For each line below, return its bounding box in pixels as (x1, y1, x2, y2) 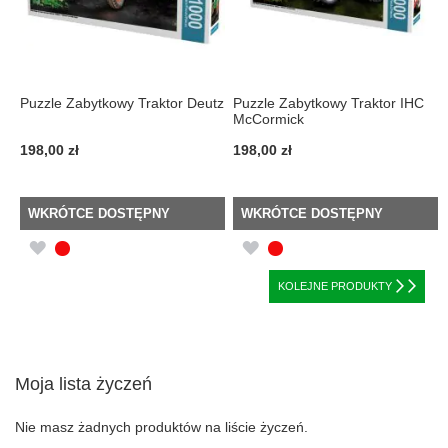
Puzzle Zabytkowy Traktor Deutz (20, 95, 224, 112)
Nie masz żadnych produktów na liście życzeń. (15, 419, 308, 436)
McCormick (233, 111, 305, 128)
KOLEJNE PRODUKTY (278, 280, 392, 293)
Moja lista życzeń (15, 374, 152, 395)
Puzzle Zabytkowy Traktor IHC (233, 95, 425, 112)
